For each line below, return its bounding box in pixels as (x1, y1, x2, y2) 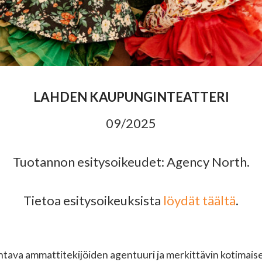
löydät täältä (163, 192, 236, 209)
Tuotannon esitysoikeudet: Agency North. (12, 154, 250, 170)
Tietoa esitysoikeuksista (23, 192, 163, 209)
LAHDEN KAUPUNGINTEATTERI (33, 89, 229, 105)
